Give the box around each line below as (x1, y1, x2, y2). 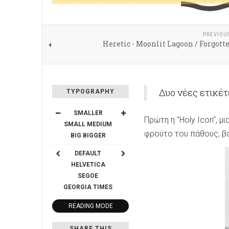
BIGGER (82, 132, 106, 140)
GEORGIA (63, 184, 91, 191)
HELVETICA (71, 161, 105, 169)
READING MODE (68, 202, 113, 210)
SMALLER (73, 109, 103, 117)
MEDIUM (87, 121, 112, 128)
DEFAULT (75, 150, 101, 157)
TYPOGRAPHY (66, 88, 114, 96)
